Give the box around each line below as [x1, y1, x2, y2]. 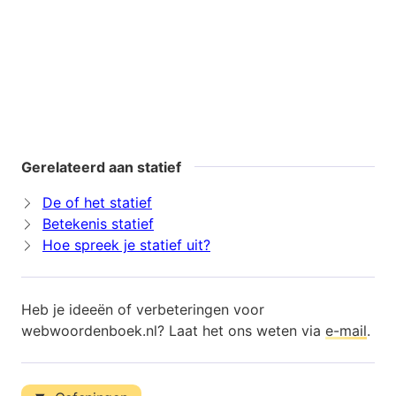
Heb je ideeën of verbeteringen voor [21, 301, 264, 319]
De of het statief [42, 194, 152, 212]
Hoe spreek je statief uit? [42, 236, 210, 255]
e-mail [325, 322, 367, 340]
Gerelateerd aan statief [21, 158, 181, 177]
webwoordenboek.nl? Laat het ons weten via [21, 322, 325, 340]
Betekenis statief [42, 215, 154, 233]
